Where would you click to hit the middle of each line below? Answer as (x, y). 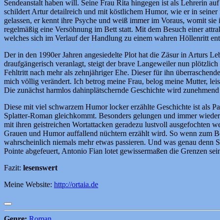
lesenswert (40, 167)
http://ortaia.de (76, 184)
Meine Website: (29, 184)
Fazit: (14, 167)
